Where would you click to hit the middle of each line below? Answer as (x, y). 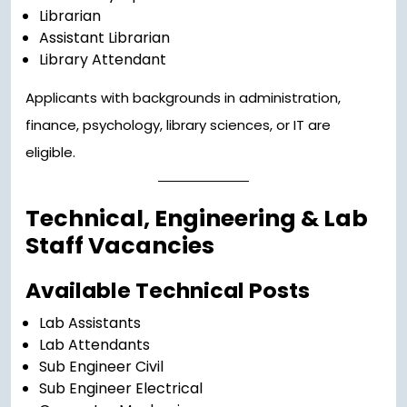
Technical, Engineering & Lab (197, 219)
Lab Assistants (90, 323)
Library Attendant (103, 60)
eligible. (50, 153)
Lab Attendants (94, 345)
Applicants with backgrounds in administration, (183, 98)
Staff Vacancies (120, 246)
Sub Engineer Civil (101, 367)
